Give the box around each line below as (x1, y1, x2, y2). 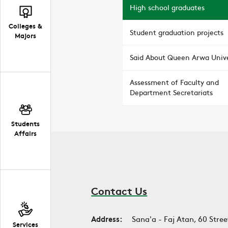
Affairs (14, 128, 37, 138)
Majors (15, 31, 36, 41)
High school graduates (130, 2, 205, 12)
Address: (91, 213, 123, 224)
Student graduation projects (130, 27, 223, 37)
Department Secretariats (130, 88, 213, 98)
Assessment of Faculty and (130, 77, 219, 88)
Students (11, 119, 40, 129)
